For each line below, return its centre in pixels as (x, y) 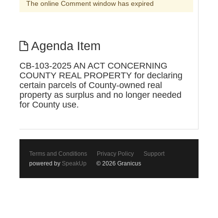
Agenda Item (64, 46)
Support (154, 154)
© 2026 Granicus (119, 163)
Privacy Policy (115, 154)
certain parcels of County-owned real (91, 85)
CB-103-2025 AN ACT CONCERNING (93, 65)
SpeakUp (74, 163)
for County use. (49, 104)
